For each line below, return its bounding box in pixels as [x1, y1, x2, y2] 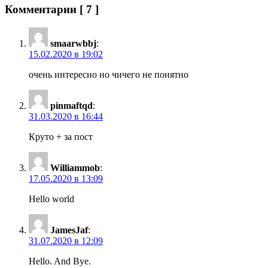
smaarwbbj [50, 38, 96, 48]
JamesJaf [50, 224, 88, 235]
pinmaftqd [50, 100, 93, 111]
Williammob [50, 162, 100, 173]
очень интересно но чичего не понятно [29, 69, 188, 80]
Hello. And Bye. [29, 255, 91, 266]
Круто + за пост [29, 131, 93, 142]
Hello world [29, 193, 74, 204]
